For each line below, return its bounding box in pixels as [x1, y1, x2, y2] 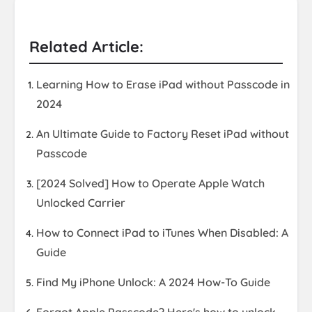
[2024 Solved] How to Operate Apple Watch [36, 176, 265, 191]
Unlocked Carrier [36, 196, 125, 210]
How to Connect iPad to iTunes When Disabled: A [36, 226, 288, 240]
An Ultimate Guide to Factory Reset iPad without [36, 127, 289, 141]
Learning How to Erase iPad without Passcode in [36, 77, 290, 92]
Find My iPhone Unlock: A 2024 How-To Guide [36, 275, 270, 290]
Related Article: [29, 37, 143, 57]
